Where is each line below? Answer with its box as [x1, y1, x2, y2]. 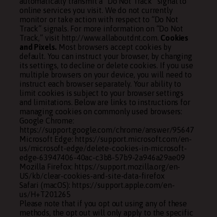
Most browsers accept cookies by [57, 43, 172, 51]
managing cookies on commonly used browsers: [19, 107, 183, 116]
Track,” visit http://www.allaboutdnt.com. [19, 33, 161, 42]
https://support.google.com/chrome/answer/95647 [19, 125, 194, 134]
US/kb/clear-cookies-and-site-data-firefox [19, 171, 165, 180]
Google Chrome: [19, 116, 74, 125]
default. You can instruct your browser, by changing [19, 52, 192, 61]
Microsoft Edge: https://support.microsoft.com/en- [19, 135, 192, 143]
